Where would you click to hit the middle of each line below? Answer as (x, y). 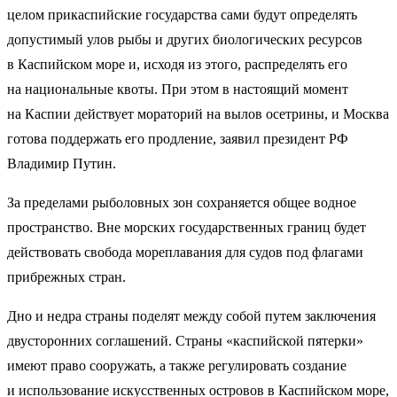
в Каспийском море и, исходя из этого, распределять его (177, 65)
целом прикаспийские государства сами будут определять (182, 15)
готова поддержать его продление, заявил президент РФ (178, 139)
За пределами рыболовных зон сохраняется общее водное (182, 203)
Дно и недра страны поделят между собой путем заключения (191, 316)
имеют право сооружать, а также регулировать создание (177, 366)
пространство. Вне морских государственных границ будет (187, 228)
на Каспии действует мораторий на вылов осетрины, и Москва (198, 114)
